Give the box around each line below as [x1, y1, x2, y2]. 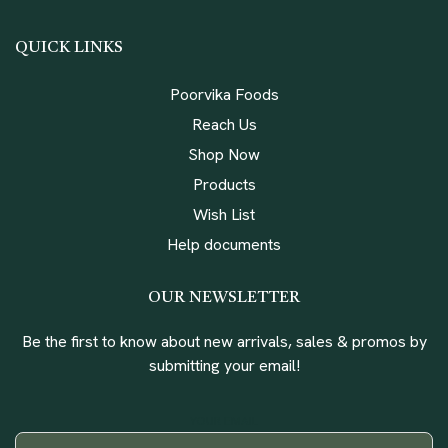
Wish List [193, 203, 255, 225]
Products [192, 173, 256, 195]
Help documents [167, 233, 281, 255]
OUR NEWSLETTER [148, 289, 300, 306]
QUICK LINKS [15, 39, 123, 56]
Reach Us [191, 113, 257, 135]
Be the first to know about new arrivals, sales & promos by [21, 330, 427, 352]
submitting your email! [148, 354, 300, 376]
